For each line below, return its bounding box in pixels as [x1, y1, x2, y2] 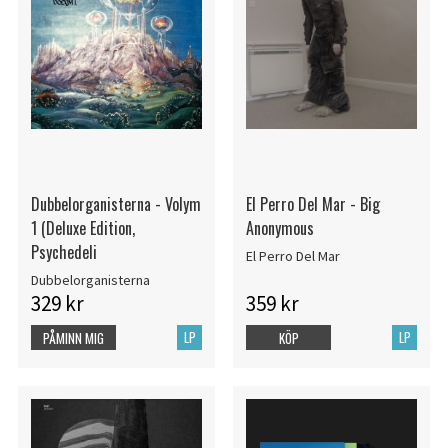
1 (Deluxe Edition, [30, 215, 135, 240]
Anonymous [245, 215, 314, 240]
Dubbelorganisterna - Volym [30, 191, 201, 216]
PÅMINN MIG [43, 328, 104, 349]
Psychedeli [30, 239, 97, 264]
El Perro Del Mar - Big [245, 191, 380, 216]
